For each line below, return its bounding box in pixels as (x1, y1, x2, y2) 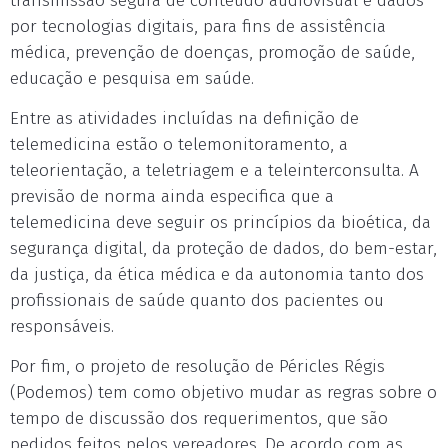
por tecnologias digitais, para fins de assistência (10, 16, 386, 38)
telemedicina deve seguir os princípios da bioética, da (10, 212, 431, 234)
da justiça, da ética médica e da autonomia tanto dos (10, 264, 424, 286)
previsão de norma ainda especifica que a (10, 186, 334, 208)
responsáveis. (10, 316, 114, 338)
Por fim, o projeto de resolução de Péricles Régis (10, 356, 385, 378)
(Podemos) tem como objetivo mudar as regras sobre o (10, 382, 437, 404)
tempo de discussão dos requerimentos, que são (10, 408, 388, 430)
